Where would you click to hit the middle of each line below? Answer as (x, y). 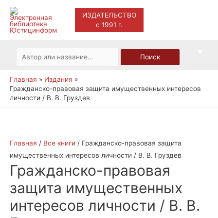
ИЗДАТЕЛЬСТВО (109, 15)
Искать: (28, 53)
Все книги (59, 143)
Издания (59, 80)
